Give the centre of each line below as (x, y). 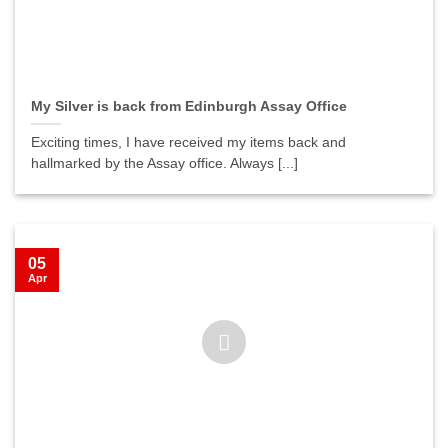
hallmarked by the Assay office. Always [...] (165, 163)
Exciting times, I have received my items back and (189, 142)
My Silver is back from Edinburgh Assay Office (189, 106)
